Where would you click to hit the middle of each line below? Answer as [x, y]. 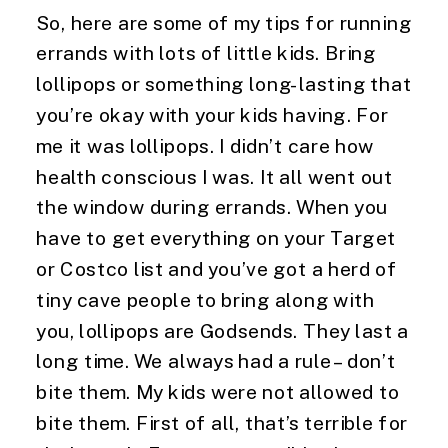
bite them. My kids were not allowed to [218, 391]
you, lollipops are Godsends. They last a [222, 330]
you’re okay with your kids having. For [212, 114]
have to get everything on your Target [216, 237]
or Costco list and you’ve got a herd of [217, 268]
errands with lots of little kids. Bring [206, 52]
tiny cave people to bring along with [205, 299]
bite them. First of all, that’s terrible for [222, 422]
